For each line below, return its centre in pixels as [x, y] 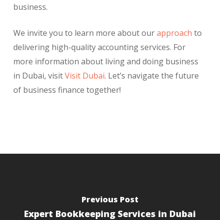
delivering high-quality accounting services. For [99, 47]
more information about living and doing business [106, 62]
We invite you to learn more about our [85, 33]
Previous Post [110, 199]
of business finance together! [67, 90]
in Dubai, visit [39, 76]
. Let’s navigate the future [151, 76]
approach [174, 33]
